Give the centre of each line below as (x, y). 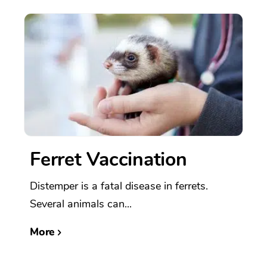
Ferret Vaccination (108, 159)
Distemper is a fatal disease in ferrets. (119, 186)
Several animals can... (81, 204)
